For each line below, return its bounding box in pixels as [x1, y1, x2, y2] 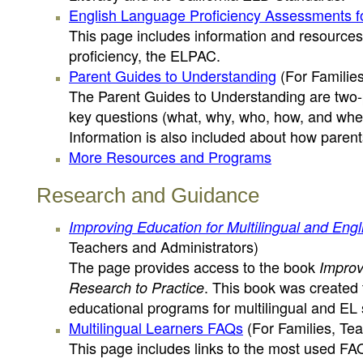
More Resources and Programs [69, 146, 271, 167]
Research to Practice [69, 277, 204, 297]
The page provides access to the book [69, 256, 319, 277]
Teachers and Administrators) [69, 236, 258, 257]
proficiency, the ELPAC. [69, 45, 220, 66]
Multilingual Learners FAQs [69, 317, 243, 338]
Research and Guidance [36, 183, 259, 207]
